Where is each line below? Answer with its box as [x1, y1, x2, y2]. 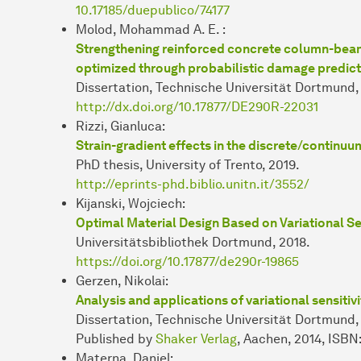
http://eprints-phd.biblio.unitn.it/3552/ [76, 176, 309, 192]
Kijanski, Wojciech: [76, 195, 185, 211]
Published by [76, 330, 156, 346]
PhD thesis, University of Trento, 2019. [76, 156, 300, 172]
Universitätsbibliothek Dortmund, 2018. [76, 234, 310, 250]
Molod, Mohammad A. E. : [76, 21, 226, 37]
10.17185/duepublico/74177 [76, 2, 230, 18]
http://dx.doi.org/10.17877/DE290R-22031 [76, 98, 318, 114]
